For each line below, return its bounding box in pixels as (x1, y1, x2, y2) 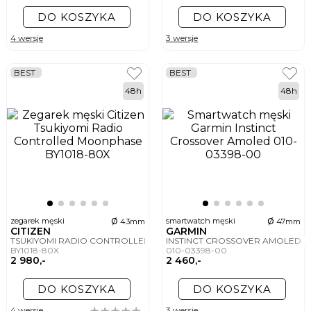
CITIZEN (10, 225, 53, 238)
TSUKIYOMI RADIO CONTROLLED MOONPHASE (10, 235, 213, 246)
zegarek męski (10, 216, 67, 226)
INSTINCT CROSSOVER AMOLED (166, 235, 303, 246)
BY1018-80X (10, 245, 61, 256)
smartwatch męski (166, 216, 237, 226)
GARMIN (166, 225, 210, 238)
